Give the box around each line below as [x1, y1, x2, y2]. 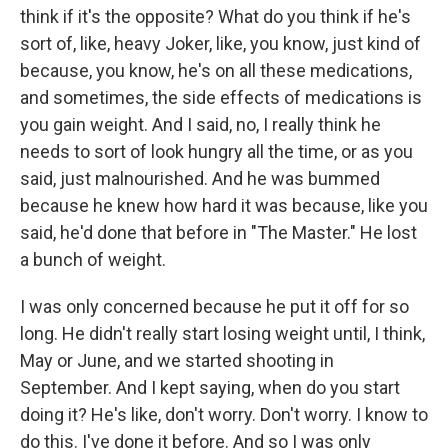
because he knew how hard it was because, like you [20, 195, 428, 216]
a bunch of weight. [20, 249, 166, 270]
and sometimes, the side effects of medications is [20, 87, 422, 108]
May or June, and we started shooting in [20, 350, 334, 371]
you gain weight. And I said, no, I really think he [20, 114, 381, 135]
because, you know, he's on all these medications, [20, 60, 412, 81]
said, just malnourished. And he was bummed [20, 168, 380, 189]
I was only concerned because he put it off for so [20, 296, 409, 317]
